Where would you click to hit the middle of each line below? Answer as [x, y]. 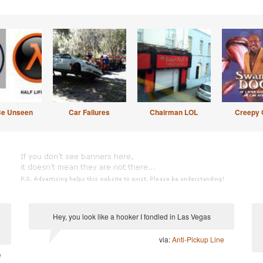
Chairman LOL [174, 112]
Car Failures [89, 112]
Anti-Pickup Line [198, 239]
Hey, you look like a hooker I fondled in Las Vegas [131, 216]
